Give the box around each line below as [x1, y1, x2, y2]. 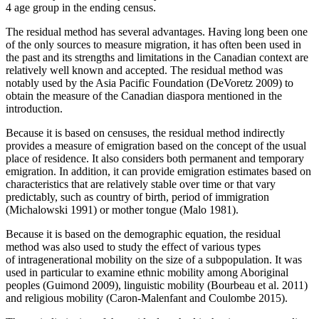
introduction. [6, 102, 63, 115]
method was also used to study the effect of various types [6, 240, 261, 253]
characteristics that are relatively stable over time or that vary [6, 177, 276, 190]
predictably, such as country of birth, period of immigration [6, 190, 269, 203]
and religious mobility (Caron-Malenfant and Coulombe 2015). [6, 291, 288, 304]
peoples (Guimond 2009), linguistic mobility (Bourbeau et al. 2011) [6, 278, 308, 291]
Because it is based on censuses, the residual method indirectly [6, 126, 285, 139]
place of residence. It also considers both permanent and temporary [6, 152, 304, 164]
